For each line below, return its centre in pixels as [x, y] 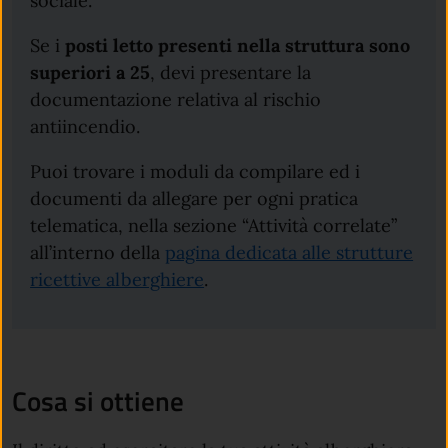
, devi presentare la [231, 72]
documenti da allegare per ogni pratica [194, 198]
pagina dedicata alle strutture [289, 252]
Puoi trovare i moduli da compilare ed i [195, 171]
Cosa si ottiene [98, 401]
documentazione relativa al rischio [176, 99]
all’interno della [98, 252]
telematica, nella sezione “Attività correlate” [214, 225]
